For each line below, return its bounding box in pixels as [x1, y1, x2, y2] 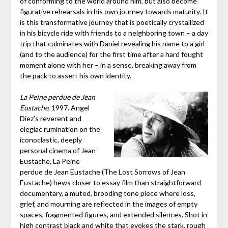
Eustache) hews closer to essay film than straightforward [19, 178, 201, 187]
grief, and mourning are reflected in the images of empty [19, 199, 197, 209]
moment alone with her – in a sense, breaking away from [19, 61, 196, 70]
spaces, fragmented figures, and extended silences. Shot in [19, 210, 207, 219]
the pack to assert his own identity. [19, 71, 131, 80]
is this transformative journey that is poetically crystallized [19, 18, 204, 27]
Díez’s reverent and [19, 114, 81, 123]
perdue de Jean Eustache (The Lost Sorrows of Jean [19, 167, 185, 177]
